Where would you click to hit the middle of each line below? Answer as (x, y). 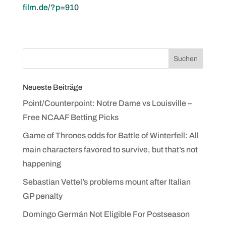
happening (42, 164)
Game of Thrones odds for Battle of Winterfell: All (110, 135)
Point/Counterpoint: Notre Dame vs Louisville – (107, 103)
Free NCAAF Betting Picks (70, 117)
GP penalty (42, 196)
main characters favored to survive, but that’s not (110, 150)
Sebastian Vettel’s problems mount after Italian (106, 182)
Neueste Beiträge (52, 87)
